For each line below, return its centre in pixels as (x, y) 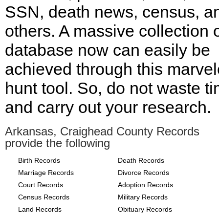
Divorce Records (143, 173)
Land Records (40, 209)
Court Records (41, 185)
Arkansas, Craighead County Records (102, 131)
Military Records (143, 197)
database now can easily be (108, 50)
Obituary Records (145, 209)
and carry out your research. (108, 107)
